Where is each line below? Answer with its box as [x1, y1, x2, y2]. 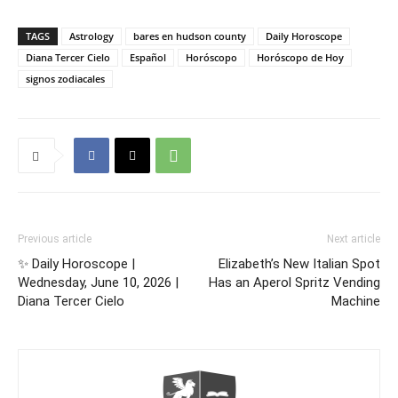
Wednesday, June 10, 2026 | [18, 275, 179, 291]
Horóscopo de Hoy [257, 51, 344, 64]
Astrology [69, 29, 114, 43]
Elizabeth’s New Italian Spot [219, 256, 380, 272]
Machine [331, 293, 380, 309]
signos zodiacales [26, 72, 105, 85]
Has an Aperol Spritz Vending [209, 275, 380, 291]
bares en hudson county [133, 29, 246, 43]
